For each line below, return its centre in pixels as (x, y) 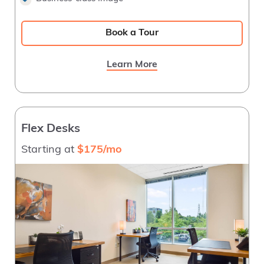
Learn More (132, 65)
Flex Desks (51, 129)
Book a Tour (132, 33)
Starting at (49, 150)
